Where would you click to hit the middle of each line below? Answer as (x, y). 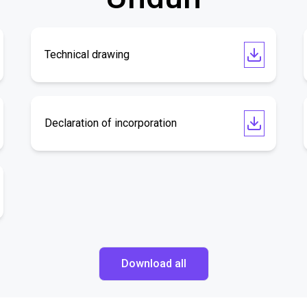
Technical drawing (87, 54)
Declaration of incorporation (111, 123)
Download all (153, 263)
